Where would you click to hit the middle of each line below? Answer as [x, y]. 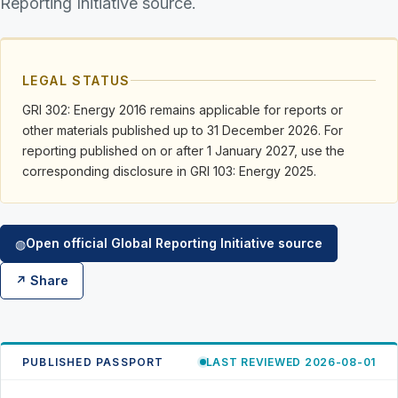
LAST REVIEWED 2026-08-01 [291, 362]
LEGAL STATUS [76, 80]
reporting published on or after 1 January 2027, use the [183, 151]
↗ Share [42, 280]
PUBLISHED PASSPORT [93, 362]
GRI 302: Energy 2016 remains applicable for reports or [183, 110]
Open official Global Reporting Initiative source [174, 243]
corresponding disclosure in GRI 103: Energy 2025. [169, 171]
